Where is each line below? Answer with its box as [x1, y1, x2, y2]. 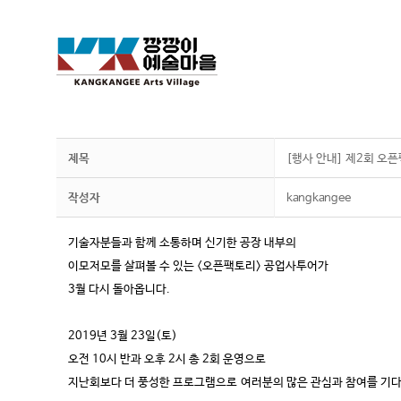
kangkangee [286, 192, 351, 205]
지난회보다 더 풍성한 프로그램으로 [68, 376, 241, 389]
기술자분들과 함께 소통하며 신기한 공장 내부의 [68, 236, 300, 250]
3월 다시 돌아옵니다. [68, 283, 170, 296]
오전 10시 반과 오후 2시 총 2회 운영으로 [68, 353, 269, 366]
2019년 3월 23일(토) [68, 329, 181, 343]
